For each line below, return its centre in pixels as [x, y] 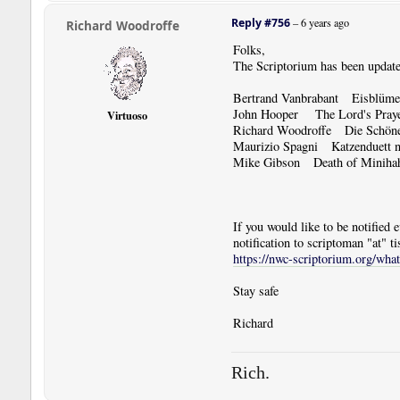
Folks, [249, 49]
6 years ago [325, 22]
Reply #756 [260, 22]
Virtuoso [128, 115]
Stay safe [255, 290]
